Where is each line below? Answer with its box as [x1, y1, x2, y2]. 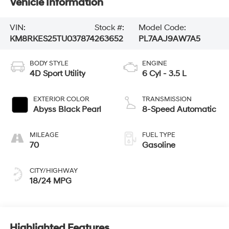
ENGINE [142, 59, 167, 68]
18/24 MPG [29, 176, 72, 187]
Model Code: [138, 22, 186, 33]
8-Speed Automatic [142, 104, 216, 115]
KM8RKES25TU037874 [9, 34, 95, 44]
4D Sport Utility [29, 68, 85, 79]
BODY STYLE [29, 59, 68, 68]
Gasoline [142, 140, 175, 151]
